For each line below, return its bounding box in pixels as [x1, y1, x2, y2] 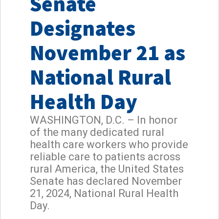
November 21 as [30, 39, 185, 66]
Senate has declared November [30, 175, 182, 187]
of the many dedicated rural [30, 126, 164, 138]
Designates [30, 14, 135, 42]
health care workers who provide [30, 138, 188, 151]
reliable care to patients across [30, 150, 180, 163]
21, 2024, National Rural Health [30, 187, 178, 199]
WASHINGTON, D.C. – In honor [30, 113, 177, 126]
